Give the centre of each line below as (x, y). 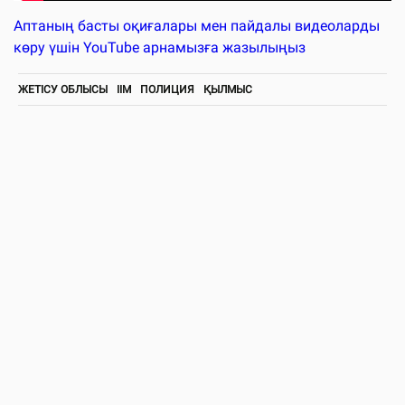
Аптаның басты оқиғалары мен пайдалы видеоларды (197, 25)
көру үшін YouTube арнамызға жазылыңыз (160, 47)
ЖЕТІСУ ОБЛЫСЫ (63, 89)
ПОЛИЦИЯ (167, 89)
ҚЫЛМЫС (228, 89)
